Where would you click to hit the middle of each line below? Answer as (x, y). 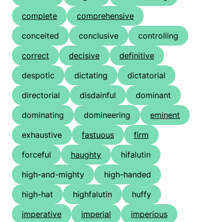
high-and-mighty (53, 175)
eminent (165, 115)
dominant (153, 95)
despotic (38, 76)
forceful (36, 155)
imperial (96, 214)
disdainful (98, 95)
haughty (86, 155)
